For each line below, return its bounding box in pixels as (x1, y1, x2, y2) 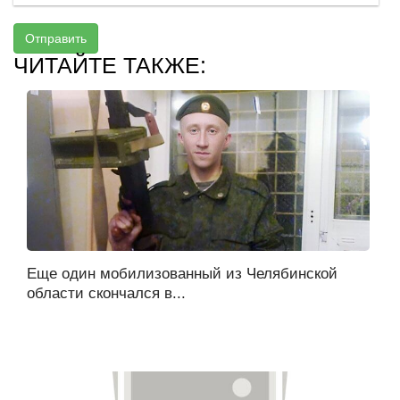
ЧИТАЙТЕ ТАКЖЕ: (13, 53, 206, 78)
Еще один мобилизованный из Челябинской (27, 265, 337, 282)
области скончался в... (27, 285, 186, 302)
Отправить (25, 31, 87, 46)
